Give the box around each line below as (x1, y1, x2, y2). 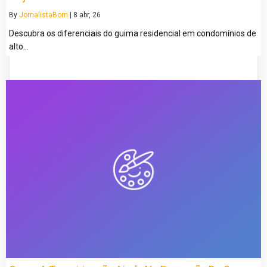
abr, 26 (79, 10, 101, 19)
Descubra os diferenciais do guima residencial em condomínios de (9, 28, 256, 38)
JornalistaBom (19, 10, 68, 19)
